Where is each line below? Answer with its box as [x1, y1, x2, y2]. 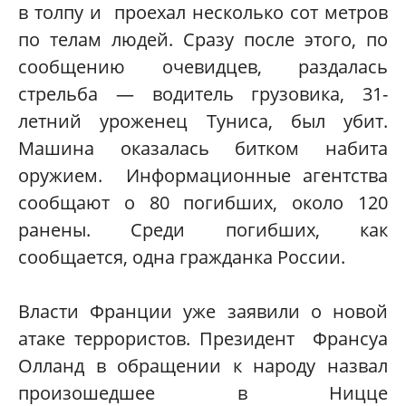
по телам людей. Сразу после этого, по [18, 27, 388, 53]
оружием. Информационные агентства [18, 163, 388, 188]
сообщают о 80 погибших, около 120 [18, 190, 388, 216]
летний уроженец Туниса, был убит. [18, 109, 388, 134]
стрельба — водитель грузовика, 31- [18, 82, 388, 107]
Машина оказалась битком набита [18, 136, 388, 161]
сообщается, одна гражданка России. [18, 245, 354, 270]
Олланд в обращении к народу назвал [18, 353, 388, 379]
